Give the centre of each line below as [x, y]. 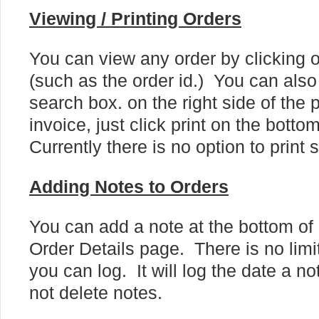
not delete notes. [96, 293]
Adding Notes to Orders [129, 187]
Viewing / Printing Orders [135, 19]
